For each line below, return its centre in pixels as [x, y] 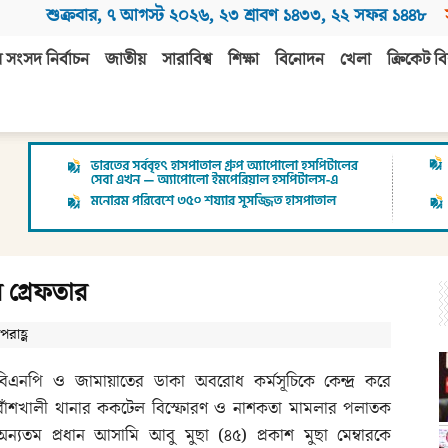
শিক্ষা [243, 60]
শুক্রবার [71, 15]
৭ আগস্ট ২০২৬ [158, 15]
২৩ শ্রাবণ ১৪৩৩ [270, 15]
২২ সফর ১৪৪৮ [378, 15]
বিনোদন [299, 60]
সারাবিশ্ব [187, 60]
